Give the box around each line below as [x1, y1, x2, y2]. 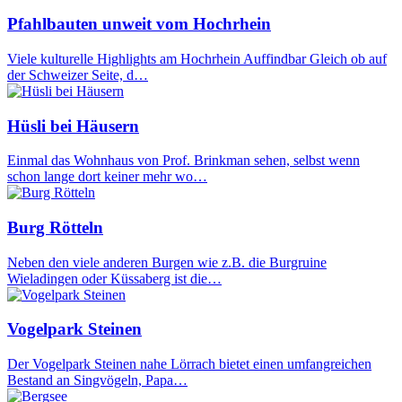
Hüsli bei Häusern [7, 116, 139, 135]
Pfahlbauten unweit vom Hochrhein [7, 14, 271, 34]
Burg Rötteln [7, 217, 103, 237]
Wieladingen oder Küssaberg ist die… [7, 270, 222, 286]
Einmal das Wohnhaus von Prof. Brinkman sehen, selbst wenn [7, 153, 360, 169]
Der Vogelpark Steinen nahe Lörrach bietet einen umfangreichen [7, 356, 371, 372]
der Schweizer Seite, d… [7, 66, 148, 83]
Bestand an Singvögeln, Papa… [7, 372, 188, 389]
